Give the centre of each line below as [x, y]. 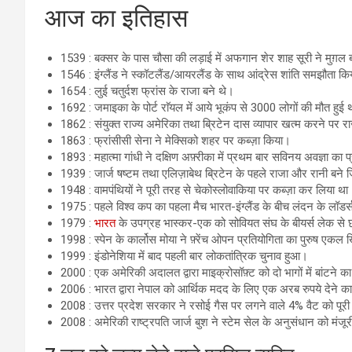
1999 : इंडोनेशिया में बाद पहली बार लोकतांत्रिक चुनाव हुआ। [184, 256]
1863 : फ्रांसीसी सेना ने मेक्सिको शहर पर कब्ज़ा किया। [176, 141]
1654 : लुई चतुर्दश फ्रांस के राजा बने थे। [147, 91]
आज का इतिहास [116, 18]
